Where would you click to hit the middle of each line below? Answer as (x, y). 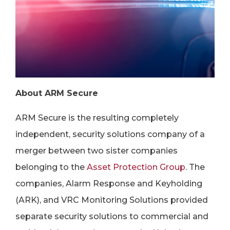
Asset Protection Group (136, 167)
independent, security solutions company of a (110, 134)
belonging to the (51, 167)
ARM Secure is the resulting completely (97, 118)
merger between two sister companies (97, 151)
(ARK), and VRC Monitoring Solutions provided (112, 200)
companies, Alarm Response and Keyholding (109, 184)
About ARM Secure (57, 93)
